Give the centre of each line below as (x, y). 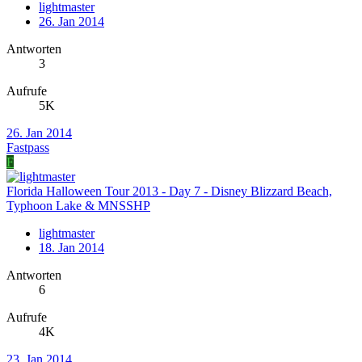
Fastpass (28, 148)
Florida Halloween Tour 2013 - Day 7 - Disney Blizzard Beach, (169, 192)
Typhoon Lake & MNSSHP (78, 206)
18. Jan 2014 (72, 248)
